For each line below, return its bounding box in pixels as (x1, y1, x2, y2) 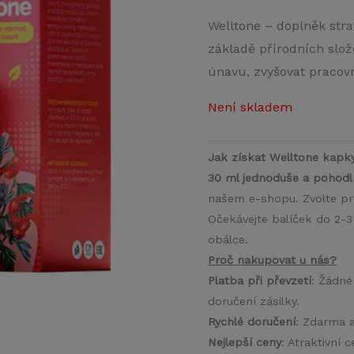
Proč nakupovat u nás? (208, 254, 337, 267)
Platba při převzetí (208, 274, 312, 288)
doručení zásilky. (208, 295, 300, 308)
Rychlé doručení (208, 315, 296, 329)
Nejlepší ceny (208, 336, 282, 349)
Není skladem (208, 100, 293, 115)
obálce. (208, 233, 249, 247)
